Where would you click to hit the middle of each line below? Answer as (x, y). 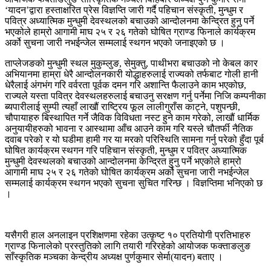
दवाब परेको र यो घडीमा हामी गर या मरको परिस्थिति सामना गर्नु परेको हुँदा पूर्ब (134, 139)
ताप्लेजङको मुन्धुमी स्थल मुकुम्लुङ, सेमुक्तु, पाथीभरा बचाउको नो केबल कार (131, 63)
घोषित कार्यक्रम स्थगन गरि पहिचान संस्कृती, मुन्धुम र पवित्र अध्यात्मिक (126, 150)
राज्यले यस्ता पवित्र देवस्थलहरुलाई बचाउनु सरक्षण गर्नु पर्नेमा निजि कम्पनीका (135, 96)
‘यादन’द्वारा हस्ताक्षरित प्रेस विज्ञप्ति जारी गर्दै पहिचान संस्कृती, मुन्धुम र (124, 10)
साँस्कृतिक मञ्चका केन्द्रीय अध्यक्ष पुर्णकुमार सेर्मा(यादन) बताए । (114, 256)
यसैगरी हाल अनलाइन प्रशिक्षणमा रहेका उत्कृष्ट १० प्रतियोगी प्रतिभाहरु (128, 235)
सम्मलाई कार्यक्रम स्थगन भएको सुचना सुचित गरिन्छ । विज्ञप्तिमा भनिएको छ (134, 183)
